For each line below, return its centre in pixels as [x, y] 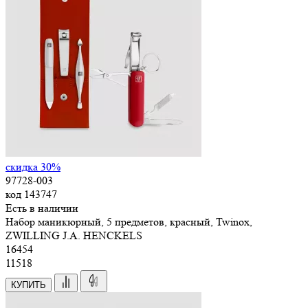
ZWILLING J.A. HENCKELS [74, 235]
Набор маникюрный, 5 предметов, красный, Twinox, [129, 221]
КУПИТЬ [29, 285]
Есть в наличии [42, 208]
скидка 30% [33, 166]
